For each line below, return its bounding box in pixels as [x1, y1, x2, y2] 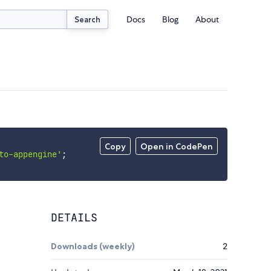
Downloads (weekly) [51, 241, 135, 252]
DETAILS [51, 211, 97, 225]
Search [74, 14, 101, 24]
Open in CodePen [140, 141, 214, 152]
